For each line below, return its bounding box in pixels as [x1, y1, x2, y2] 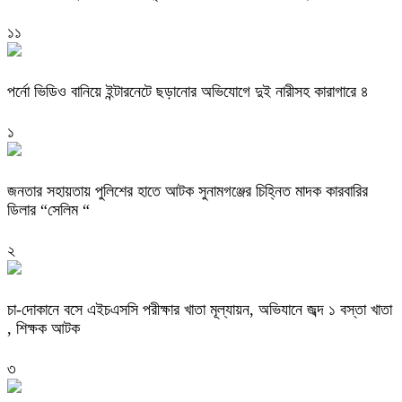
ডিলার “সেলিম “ [7, 200, 90, 219]
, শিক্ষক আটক [7, 319, 80, 337]
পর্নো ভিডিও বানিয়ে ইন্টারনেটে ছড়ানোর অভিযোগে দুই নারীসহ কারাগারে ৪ [7, 82, 369, 100]
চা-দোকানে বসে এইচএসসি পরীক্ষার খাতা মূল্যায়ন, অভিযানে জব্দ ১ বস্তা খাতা [7, 300, 392, 319]
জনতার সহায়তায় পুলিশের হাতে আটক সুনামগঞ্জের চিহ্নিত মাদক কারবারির [7, 181, 368, 200]
